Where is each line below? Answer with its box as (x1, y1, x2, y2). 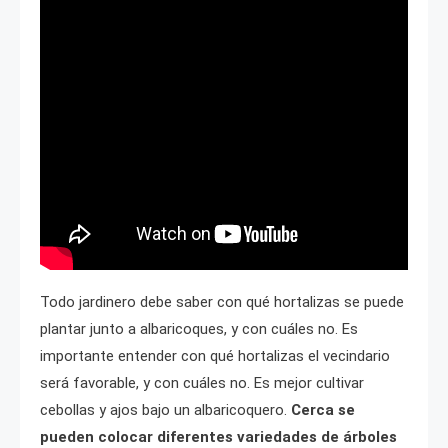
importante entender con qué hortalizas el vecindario (40, 346, 390, 365)
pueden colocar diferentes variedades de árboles (40, 427, 397, 446)
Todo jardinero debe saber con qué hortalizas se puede (40, 292, 404, 311)
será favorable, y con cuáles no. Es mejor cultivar (40, 373, 364, 392)
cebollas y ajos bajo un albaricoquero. (40, 400, 291, 419)
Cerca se (291, 400, 355, 419)
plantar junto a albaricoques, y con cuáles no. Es (40, 319, 358, 338)
